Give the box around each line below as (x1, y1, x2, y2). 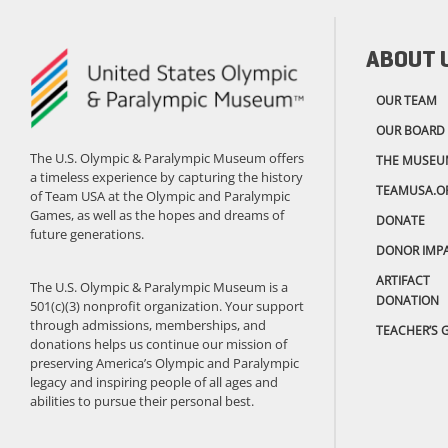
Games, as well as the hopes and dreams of (30, 205, 284, 224)
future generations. (30, 224, 144, 243)
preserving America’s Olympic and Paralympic (30, 354, 299, 373)
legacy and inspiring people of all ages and (30, 373, 278, 392)
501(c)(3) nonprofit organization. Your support (30, 297, 304, 316)
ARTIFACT (376, 271, 430, 289)
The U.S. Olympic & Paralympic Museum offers (30, 148, 304, 167)
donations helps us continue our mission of (30, 335, 287, 354)
